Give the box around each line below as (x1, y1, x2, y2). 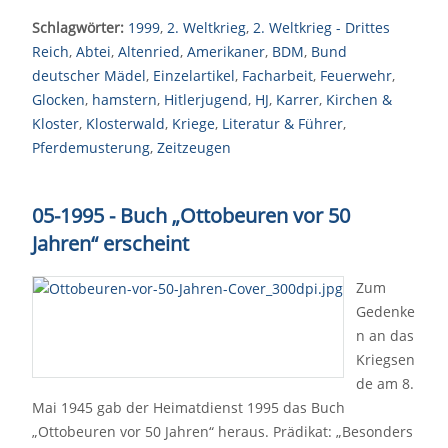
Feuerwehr (320, 66, 392, 85)
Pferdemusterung (32, 138, 150, 157)
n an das (356, 326, 414, 345)
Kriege (172, 114, 215, 133)
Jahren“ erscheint (32, 230, 189, 257)
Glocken (32, 90, 85, 109)
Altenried (118, 42, 180, 61)
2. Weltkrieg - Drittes (253, 18, 390, 37)
